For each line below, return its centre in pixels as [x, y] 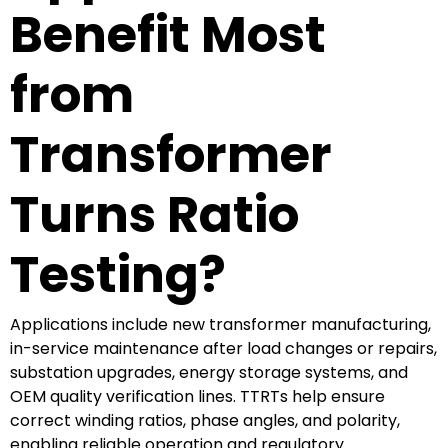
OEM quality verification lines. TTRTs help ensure [197, 396]
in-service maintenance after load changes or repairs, [223, 348]
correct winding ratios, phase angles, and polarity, [205, 420]
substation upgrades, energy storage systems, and [209, 372]
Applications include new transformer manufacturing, [220, 324]
